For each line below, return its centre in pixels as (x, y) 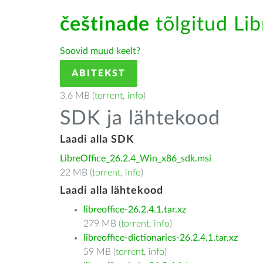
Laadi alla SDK (97, 140)
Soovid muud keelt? (100, 51)
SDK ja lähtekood (140, 119)
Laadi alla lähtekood (112, 191)
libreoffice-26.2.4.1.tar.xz (135, 210)
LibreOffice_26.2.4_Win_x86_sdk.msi (136, 159)
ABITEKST (99, 73)
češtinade (105, 25)
